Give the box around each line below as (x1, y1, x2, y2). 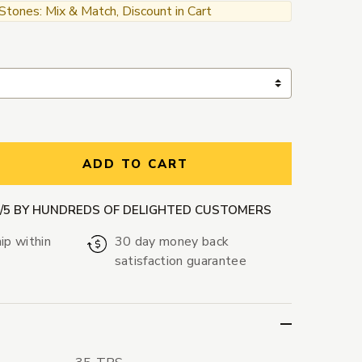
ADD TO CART (82, 156, 189, 173)
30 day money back (114, 233, 229, 251)
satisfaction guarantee (114, 252, 246, 271)
